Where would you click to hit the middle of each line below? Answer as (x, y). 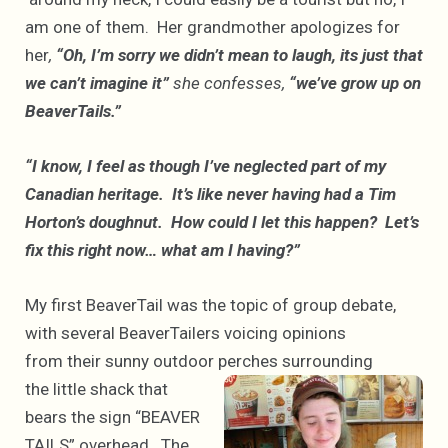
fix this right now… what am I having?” (162, 249)
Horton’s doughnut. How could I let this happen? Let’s (222, 221)
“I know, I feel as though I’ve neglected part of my (205, 165)
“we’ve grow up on (353, 82)
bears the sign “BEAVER (112, 417)
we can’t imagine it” (97, 82)
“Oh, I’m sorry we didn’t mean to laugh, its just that (239, 54)
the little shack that (96, 389)
